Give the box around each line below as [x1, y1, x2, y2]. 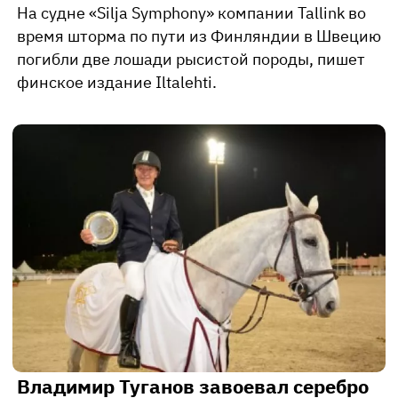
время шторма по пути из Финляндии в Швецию [17, 25, 381, 46]
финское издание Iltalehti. [17, 71, 217, 92]
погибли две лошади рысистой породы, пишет [17, 48, 365, 69]
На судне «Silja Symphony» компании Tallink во [17, 2, 366, 23]
